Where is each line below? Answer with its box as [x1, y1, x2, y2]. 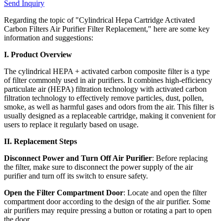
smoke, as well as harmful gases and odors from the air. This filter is [4, 102, 214, 111]
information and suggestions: [4, 33, 93, 42]
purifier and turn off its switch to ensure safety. [4, 171, 148, 180]
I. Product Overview [4, 50, 72, 59]
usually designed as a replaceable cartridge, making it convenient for [4, 111, 216, 120]
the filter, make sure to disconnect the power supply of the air [4, 162, 193, 171]
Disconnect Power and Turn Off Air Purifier [4, 153, 152, 162]
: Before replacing [152, 153, 208, 162]
